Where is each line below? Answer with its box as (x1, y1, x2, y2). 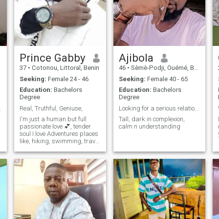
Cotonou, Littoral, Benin (30, 64, 99, 72)
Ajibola (118, 51, 153, 65)
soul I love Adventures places (19, 130, 98, 138)
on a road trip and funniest (19, 152, 93, 160)
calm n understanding (118, 123, 180, 131)
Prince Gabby (19, 51, 86, 65)
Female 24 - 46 (46, 75, 88, 83)
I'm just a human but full (19, 115, 87, 123)
